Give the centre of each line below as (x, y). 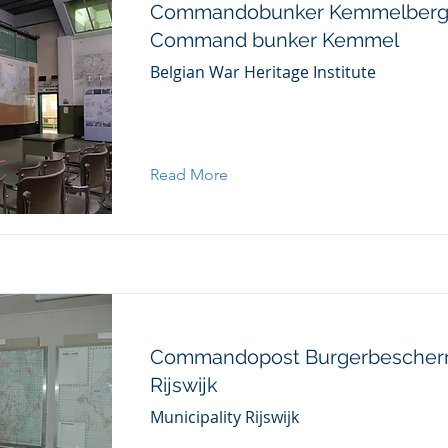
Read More (189, 174)
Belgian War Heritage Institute (263, 72)
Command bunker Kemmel (274, 40)
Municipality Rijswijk (224, 417)
